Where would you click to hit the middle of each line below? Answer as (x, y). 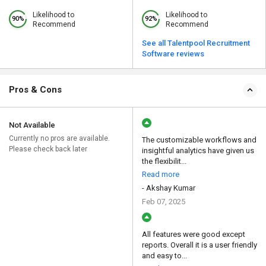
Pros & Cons (35, 90)
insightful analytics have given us (198, 151)
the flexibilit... (164, 161)
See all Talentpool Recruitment (196, 43)
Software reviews (173, 54)
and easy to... (164, 256)
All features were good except (194, 235)
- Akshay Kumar (169, 188)
